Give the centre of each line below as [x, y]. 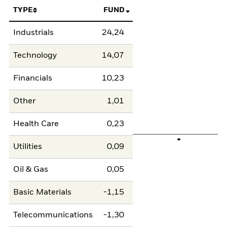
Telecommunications [53, 216]
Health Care [36, 124]
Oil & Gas [31, 170]
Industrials [34, 33]
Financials [33, 79]
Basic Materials [43, 193]
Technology [35, 56]
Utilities [28, 147]
